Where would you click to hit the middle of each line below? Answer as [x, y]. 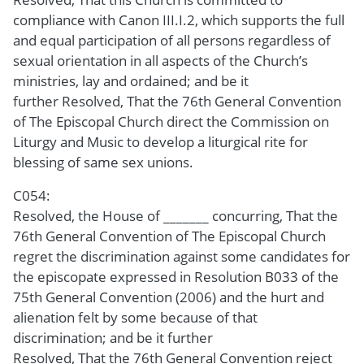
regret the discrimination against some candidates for [182, 256]
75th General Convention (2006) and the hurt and [169, 297]
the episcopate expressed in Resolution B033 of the [176, 276]
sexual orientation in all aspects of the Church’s [160, 60]
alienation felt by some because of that [135, 317]
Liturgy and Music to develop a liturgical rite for [160, 141]
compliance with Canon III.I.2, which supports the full [179, 19]
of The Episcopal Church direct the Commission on [171, 121]
